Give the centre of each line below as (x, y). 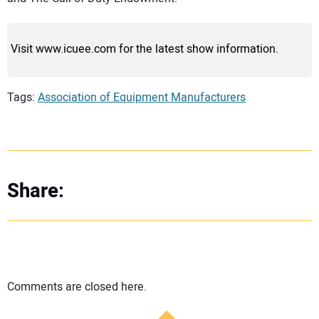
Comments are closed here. (77, 287)
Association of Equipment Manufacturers (142, 98)
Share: (36, 192)
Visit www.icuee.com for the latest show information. (145, 49)
